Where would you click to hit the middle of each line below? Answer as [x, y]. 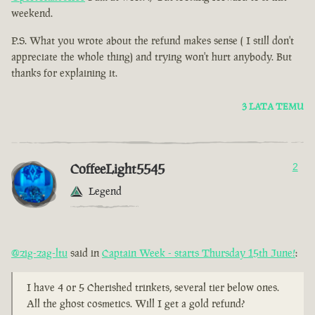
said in [85, 253]
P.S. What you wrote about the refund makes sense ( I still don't [153, 41]
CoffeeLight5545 [117, 169]
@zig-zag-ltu [39, 253]
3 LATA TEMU [273, 107]
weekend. [32, 13]
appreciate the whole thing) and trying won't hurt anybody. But [152, 57]
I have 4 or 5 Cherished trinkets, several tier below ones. [153, 288]
